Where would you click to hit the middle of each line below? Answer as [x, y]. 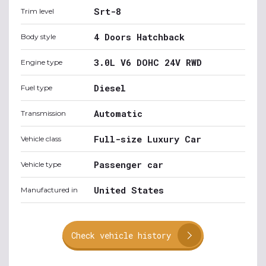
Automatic [118, 113]
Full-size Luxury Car [148, 139]
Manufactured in [49, 190]
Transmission [43, 113]
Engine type [42, 62]
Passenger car [129, 164]
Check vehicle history [121, 235]
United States [129, 190]
